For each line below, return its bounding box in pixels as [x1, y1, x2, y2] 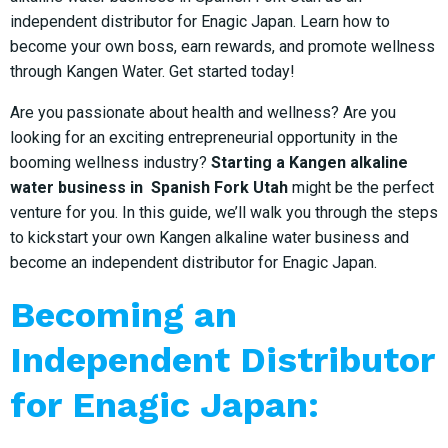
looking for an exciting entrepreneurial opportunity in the [10, 127, 398, 147]
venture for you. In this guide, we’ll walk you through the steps [10, 202, 438, 222]
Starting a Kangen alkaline [211, 152, 408, 172]
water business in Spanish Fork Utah [10, 177, 288, 197]
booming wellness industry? [10, 152, 211, 172]
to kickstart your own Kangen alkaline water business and [10, 227, 409, 247]
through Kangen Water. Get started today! [10, 61, 295, 81]
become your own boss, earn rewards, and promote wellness [10, 36, 435, 56]
